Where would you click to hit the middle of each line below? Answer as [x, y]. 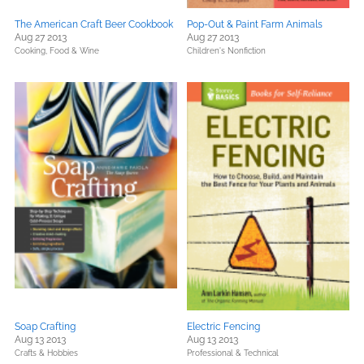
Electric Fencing [223, 327]
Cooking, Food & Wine [57, 51]
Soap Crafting [45, 327]
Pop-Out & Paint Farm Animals [255, 24]
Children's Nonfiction [226, 51]
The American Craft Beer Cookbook [94, 24]
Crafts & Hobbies [46, 353]
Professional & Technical [233, 353]
